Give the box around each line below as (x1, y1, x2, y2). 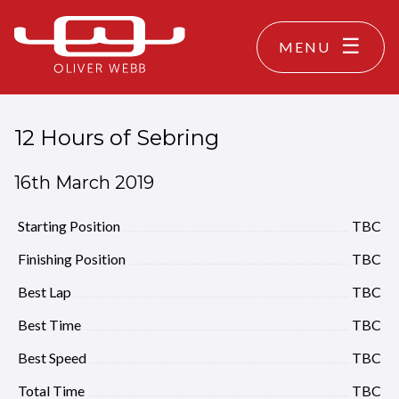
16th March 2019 (14, 172, 154, 193)
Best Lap (18, 283, 71, 300)
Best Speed (18, 349, 86, 366)
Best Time (18, 316, 81, 333)
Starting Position (18, 217, 120, 234)
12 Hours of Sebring (14, 125, 219, 151)
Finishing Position (18, 250, 126, 267)
